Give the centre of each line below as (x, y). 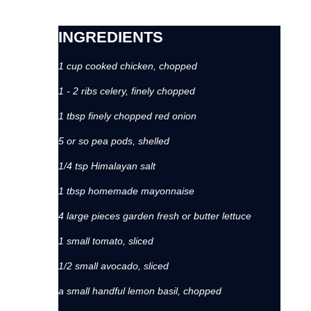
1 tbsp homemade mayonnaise (126, 191)
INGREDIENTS (111, 37)
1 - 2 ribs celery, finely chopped (127, 91)
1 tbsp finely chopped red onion (127, 116)
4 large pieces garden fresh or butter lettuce (155, 216)
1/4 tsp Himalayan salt (107, 166)
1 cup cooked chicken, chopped (128, 66)
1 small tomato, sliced (106, 241)
